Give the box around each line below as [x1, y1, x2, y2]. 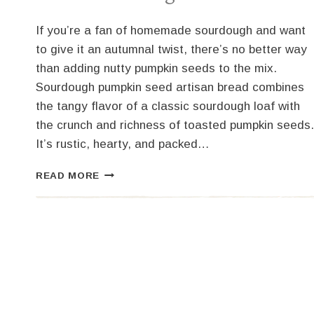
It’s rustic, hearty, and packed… [36, 137, 210, 151]
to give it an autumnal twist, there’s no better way [36, 43, 307, 57]
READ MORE [36, 170, 100, 182]
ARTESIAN [99, 255, 153, 266]
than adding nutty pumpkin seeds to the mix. [36, 62, 277, 76]
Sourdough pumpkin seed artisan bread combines [36, 81, 304, 95]
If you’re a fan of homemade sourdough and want [36, 24, 306, 38]
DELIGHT [99, 270, 146, 281]
